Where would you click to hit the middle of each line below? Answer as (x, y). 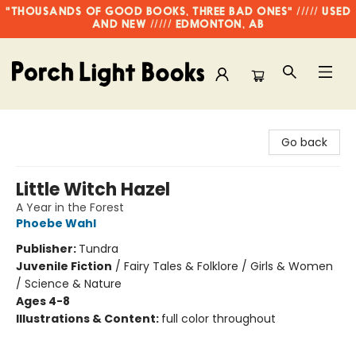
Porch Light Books (60, 125)
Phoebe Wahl (56, 223)
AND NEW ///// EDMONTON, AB (178, 25)
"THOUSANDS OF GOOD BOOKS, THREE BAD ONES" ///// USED (178, 12)
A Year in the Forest (70, 207)
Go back (304, 142)
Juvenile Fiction (64, 266)
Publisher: (47, 249)
